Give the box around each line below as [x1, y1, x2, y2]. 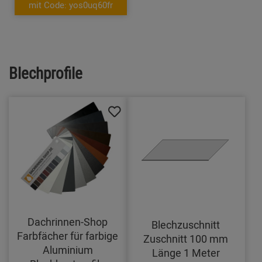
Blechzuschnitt [151, 217, 220, 232]
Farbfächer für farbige [17, 229, 119, 243]
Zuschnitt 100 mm [143, 231, 229, 246]
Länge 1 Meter [151, 245, 220, 260]
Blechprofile [9, 62, 82, 84]
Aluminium [42, 243, 93, 257]
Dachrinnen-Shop [27, 215, 108, 229]
